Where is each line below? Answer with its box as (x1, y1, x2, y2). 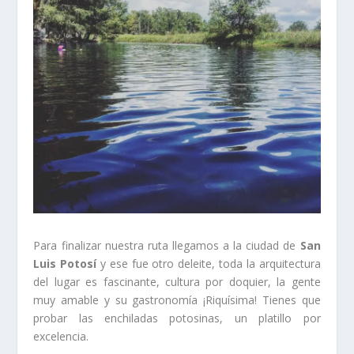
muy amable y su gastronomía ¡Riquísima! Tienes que (33, 292, 321, 307)
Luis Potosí (33, 255, 97, 271)
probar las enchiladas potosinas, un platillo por (33, 310, 321, 326)
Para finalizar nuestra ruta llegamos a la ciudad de (33, 237, 300, 253)
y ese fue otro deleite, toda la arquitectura (96, 255, 321, 271)
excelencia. (33, 328, 89, 344)
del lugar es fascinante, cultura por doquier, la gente (33, 273, 321, 289)
